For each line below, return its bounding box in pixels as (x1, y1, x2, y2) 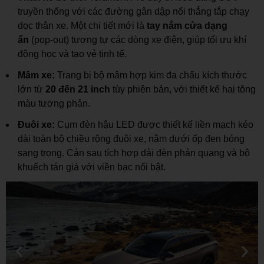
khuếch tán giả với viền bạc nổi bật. (18, 161, 166, 172)
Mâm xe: (18, 70, 55, 80)
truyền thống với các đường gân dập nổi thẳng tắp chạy (18, 6, 249, 16)
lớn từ (18, 84, 45, 94)
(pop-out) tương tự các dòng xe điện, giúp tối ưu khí (29, 34, 246, 45)
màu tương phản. (18, 98, 90, 108)
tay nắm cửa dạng (147, 20, 227, 31)
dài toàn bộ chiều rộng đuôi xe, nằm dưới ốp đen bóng (18, 133, 245, 144)
